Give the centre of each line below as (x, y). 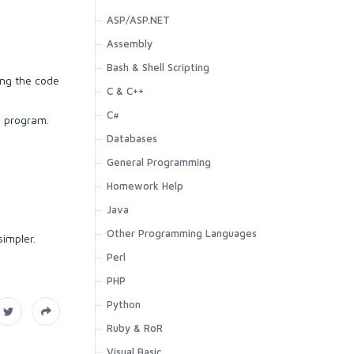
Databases (132, 138)
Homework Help (145, 186)
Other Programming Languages (182, 233)
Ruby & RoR (135, 328)
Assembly (130, 43)
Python (124, 304)
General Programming (159, 162)
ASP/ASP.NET (138, 20)
